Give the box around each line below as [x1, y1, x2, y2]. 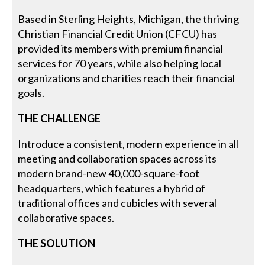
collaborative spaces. [18, 211, 115, 224]
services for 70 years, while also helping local [18, 56, 222, 70]
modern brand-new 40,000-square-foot [18, 166, 200, 180]
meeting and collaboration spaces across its [18, 151, 217, 165]
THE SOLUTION [18, 236, 96, 250]
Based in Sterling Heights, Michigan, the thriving [18, 12, 240, 25]
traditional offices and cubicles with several [18, 196, 217, 209]
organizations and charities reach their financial [18, 71, 235, 85]
